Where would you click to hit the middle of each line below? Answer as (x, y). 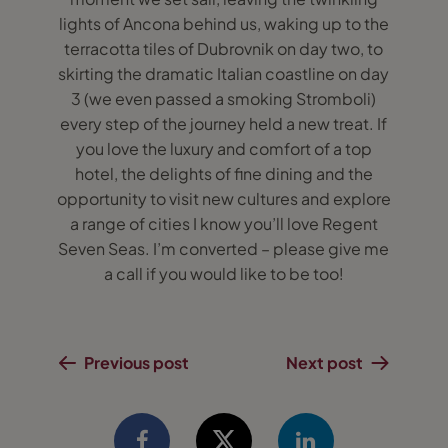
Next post (325, 362)
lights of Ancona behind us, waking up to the (223, 23)
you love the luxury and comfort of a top (223, 148)
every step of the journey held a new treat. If (224, 123)
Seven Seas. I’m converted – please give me (224, 248)
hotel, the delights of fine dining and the (223, 173)
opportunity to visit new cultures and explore (223, 198)
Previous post (136, 362)
